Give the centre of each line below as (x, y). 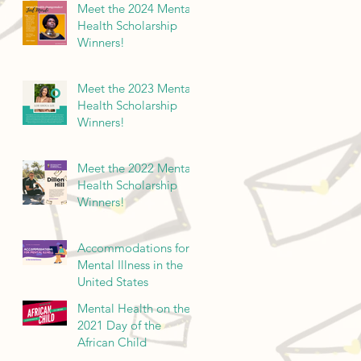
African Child (112, 342)
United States (113, 281)
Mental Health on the (134, 308)
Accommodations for (133, 247)
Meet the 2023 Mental (136, 88)
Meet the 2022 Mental (136, 168)
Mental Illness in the (130, 264)
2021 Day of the (119, 325)
